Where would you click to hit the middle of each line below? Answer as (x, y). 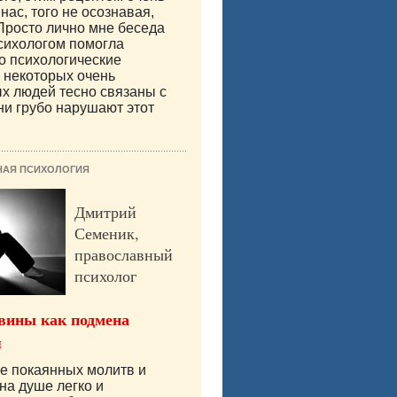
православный (124, 255)
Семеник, (107, 234)
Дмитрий (105, 212)
